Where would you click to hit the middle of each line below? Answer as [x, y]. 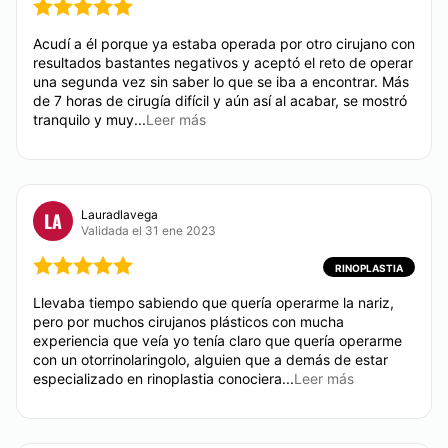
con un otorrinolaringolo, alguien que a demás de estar [210, 359]
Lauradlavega [119, 214]
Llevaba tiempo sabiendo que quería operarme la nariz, [213, 302]
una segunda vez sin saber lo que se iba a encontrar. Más [221, 81]
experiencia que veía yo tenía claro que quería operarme [217, 340]
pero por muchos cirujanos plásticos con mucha [188, 321]
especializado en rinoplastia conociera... [163, 378]
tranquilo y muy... [89, 119]
